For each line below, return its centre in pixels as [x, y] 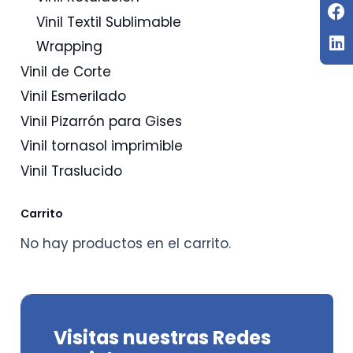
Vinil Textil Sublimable [108, 22]
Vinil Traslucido [71, 171]
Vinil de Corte [65, 71]
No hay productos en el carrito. [125, 243]
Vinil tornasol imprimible [101, 146]
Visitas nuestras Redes [162, 338]
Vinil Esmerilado [73, 97]
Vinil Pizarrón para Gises [101, 121]
